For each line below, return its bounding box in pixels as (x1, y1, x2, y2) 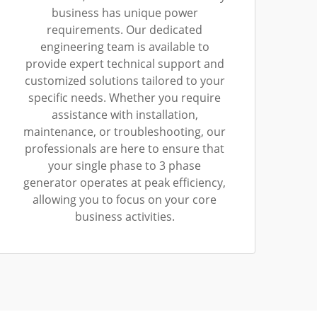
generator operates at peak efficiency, (23, 175, 226, 190)
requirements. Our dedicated (47, 22, 202, 38)
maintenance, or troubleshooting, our (23, 124, 226, 139)
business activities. (74, 209, 175, 224)
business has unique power (51, 5, 198, 21)
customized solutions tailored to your (24, 73, 225, 88)
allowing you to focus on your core (33, 192, 217, 207)
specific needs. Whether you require (28, 90, 221, 105)
